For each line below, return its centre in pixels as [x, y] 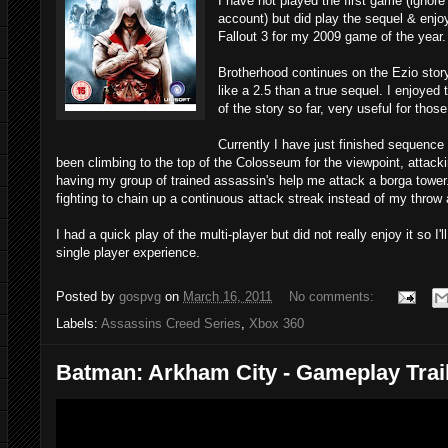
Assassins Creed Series [171, 323]
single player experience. [128, 252]
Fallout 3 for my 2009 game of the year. [332, 36]
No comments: [333, 296]
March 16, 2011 [227, 296]
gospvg [140, 296]
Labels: [78, 323]
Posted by [87, 296]
